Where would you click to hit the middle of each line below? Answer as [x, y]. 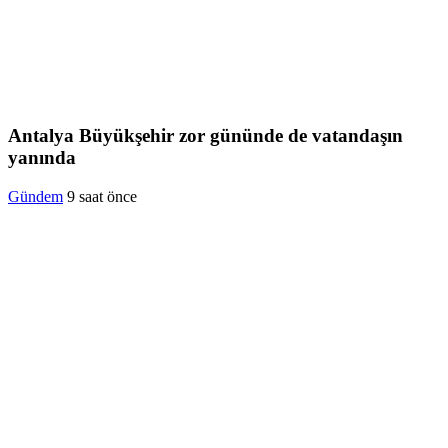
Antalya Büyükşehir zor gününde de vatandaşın [205, 136]
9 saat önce [102, 197]
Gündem [35, 197]
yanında [42, 158]
